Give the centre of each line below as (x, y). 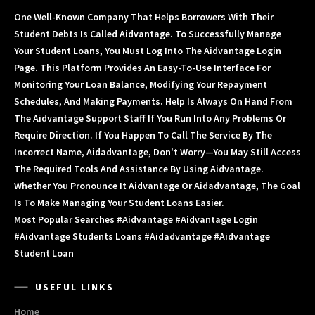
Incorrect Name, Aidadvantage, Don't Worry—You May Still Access (157, 152)
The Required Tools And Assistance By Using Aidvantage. (139, 169)
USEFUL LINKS (75, 287)
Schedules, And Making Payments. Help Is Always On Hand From (153, 102)
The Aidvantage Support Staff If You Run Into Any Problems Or (150, 118)
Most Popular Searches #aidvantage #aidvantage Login (136, 220)
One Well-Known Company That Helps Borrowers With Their (144, 17)
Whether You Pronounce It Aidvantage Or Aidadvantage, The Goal (157, 186)
